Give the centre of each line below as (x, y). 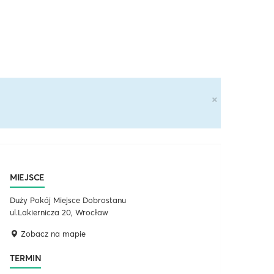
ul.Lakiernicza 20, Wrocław (59, 212)
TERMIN (26, 258)
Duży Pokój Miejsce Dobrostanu (68, 200)
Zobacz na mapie (52, 234)
